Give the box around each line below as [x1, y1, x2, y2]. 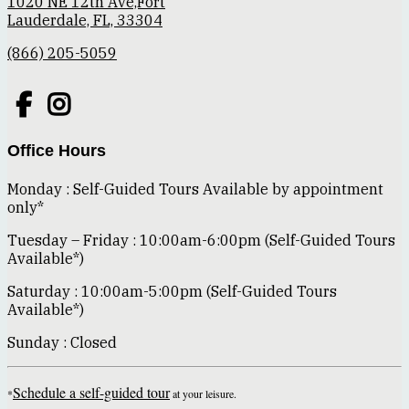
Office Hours [7, 141, 106, 160]
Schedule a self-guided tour [13, 382, 170, 402]
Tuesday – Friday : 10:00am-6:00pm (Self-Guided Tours [7, 230, 395, 249]
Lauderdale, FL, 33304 [7, 11, 163, 30]
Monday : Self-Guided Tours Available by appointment [7, 179, 383, 198]
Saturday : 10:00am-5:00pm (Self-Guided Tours [7, 281, 337, 300]
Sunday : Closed [7, 332, 117, 351]
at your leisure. [170, 385, 240, 401]
